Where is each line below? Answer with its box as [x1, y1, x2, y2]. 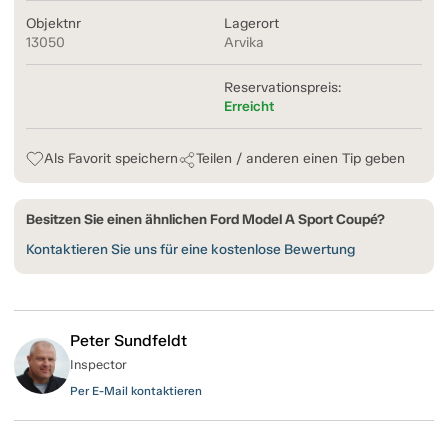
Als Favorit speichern [44, 150, 178, 168]
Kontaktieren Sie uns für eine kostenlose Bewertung [26, 241, 355, 259]
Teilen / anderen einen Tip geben [196, 150, 405, 168]
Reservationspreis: [224, 79, 341, 97]
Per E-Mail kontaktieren [70, 384, 202, 399]
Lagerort [224, 15, 279, 33]
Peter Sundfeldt [70, 331, 187, 351]
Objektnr [26, 15, 81, 33]
